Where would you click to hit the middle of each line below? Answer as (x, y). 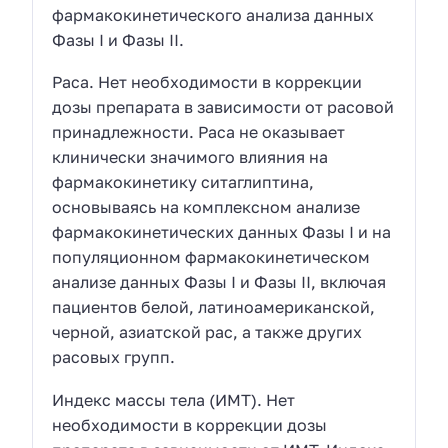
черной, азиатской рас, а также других (207, 332)
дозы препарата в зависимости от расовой (223, 107)
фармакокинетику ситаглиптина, (183, 182)
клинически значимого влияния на (190, 157)
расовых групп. (114, 357)
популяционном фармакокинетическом (211, 257)
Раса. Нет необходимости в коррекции (207, 82)
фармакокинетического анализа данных (213, 14)
